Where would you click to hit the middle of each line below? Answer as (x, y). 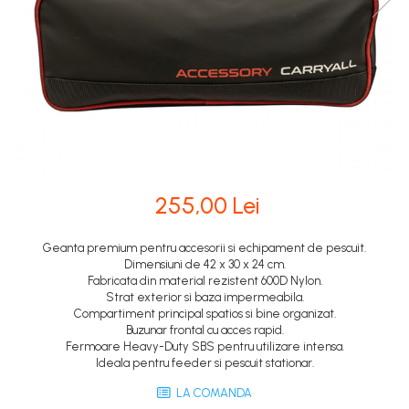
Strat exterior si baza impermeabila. (204, 297)
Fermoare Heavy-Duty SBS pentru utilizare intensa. (204, 346)
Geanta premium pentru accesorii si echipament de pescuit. (204, 248)
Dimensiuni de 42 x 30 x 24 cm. (204, 264)
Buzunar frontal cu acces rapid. (204, 330)
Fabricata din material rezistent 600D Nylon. (204, 281)
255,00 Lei (207, 205)
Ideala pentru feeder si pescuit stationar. (204, 363)
